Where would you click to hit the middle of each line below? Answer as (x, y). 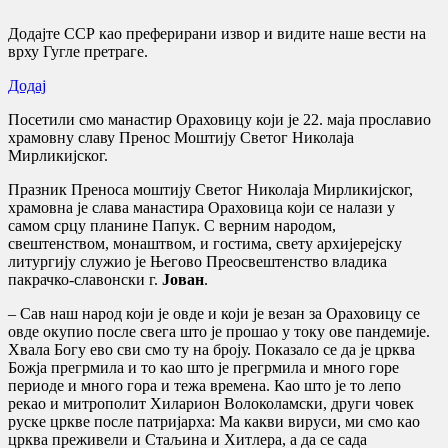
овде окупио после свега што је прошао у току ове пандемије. (219, 331)
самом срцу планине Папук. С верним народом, (172, 225)
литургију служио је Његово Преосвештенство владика (197, 261)
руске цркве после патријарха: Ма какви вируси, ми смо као (214, 421)
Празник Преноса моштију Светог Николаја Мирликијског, (210, 189)
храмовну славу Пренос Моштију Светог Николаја (181, 137)
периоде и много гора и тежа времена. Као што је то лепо (204, 385)
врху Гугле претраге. (78, 51)
